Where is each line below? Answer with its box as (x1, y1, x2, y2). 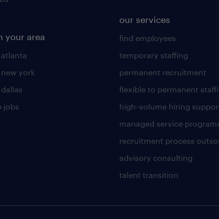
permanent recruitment (119, 67, 206, 77)
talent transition (119, 170, 178, 179)
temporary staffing (119, 50, 188, 60)
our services (119, 14, 170, 25)
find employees (119, 33, 176, 43)
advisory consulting (119, 153, 193, 162)
